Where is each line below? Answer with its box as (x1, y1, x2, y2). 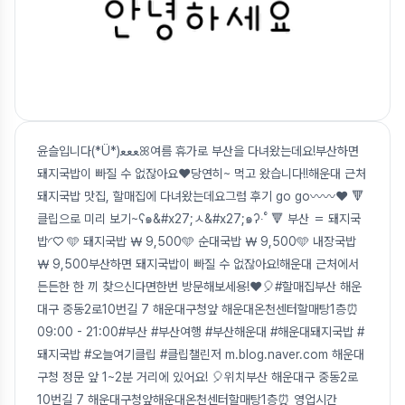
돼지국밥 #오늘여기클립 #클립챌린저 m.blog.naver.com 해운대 (37, 346, 364, 362)
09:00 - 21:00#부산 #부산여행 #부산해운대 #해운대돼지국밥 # (37, 324, 364, 339)
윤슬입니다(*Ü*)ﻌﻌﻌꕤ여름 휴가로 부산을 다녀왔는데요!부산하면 (37, 143, 120, 158)
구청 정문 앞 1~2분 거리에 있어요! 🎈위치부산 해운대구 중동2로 (37, 369, 358, 384)
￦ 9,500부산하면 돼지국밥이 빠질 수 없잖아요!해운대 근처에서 (37, 256, 359, 271)
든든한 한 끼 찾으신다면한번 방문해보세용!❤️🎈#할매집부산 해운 (37, 278, 362, 294)
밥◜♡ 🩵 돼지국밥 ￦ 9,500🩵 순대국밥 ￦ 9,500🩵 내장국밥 (37, 233, 356, 249)
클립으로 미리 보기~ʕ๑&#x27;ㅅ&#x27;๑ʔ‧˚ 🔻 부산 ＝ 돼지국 (37, 211, 361, 226)
